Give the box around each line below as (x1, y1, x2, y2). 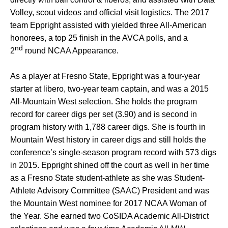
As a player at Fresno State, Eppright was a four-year (10, 72, 200, 80)
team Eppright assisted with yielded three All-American (10, 21, 207, 30)
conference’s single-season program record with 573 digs (10, 148, 216, 157)
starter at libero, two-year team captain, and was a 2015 (10, 84, 209, 93)
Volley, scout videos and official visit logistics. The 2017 (10, 8, 209, 17)
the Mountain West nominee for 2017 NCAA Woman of (10, 199, 206, 208)
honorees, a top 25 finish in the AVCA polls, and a (10, 34, 188, 42)
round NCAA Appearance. (23, 46, 119, 55)
